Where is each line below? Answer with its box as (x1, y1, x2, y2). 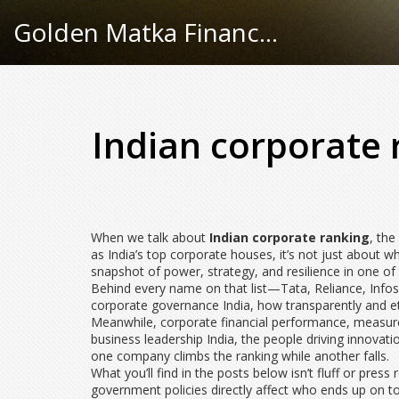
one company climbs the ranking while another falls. (91, 347, 389, 364)
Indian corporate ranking (209, 229, 370, 246)
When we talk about (91, 229, 209, 246)
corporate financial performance (160, 313, 346, 330)
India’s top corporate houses (108, 246, 273, 263)
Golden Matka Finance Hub (259, 15, 278, 49)
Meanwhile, (91, 313, 160, 330)
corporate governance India (91, 297, 250, 313)
